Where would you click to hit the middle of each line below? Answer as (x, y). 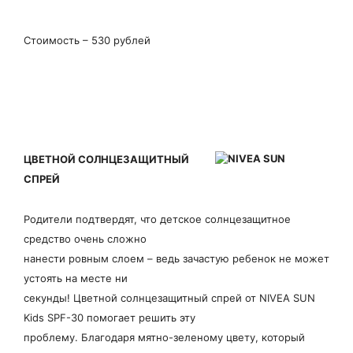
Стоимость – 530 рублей (87, 40)
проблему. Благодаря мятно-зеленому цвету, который (164, 337)
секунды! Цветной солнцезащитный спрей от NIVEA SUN (169, 297)
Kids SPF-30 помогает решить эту (110, 317)
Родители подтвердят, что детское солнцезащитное (157, 219)
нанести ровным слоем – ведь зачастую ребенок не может (176, 258)
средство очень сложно (85, 238)
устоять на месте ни (76, 278)
